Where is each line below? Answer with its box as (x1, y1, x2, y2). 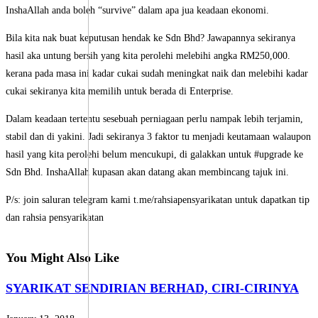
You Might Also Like (6, 251, 119, 265)
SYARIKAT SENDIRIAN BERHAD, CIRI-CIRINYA (6, 281, 299, 296)
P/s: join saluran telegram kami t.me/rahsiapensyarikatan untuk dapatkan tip (6, 194, 309, 206)
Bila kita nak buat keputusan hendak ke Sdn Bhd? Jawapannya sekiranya (6, 33, 295, 44)
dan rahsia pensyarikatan (6, 212, 104, 224)
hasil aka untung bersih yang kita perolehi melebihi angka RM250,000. (6, 50, 290, 62)
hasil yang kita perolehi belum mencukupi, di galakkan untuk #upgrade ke (6, 149, 303, 160)
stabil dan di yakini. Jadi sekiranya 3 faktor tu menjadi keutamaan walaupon (6, 131, 311, 143)
